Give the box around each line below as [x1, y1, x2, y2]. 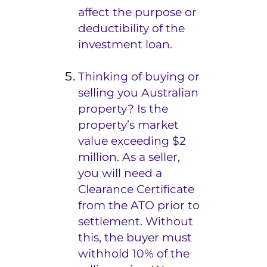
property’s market [78, 117, 179, 132]
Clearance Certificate [78, 182, 195, 196]
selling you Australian [78, 85, 199, 100]
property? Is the [78, 101, 169, 116]
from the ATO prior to [78, 198, 200, 212]
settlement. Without [78, 214, 194, 228]
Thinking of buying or [78, 69, 200, 83]
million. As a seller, [78, 150, 181, 164]
